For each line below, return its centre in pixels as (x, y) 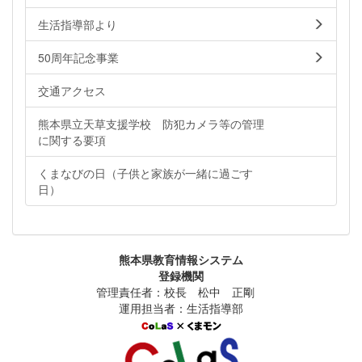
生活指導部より (78, 25)
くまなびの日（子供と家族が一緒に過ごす (145, 173)
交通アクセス (72, 91)
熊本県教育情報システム (181, 260)
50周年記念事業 (78, 58)
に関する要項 (72, 140)
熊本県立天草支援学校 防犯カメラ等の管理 (151, 124)
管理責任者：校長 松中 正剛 (181, 292)
